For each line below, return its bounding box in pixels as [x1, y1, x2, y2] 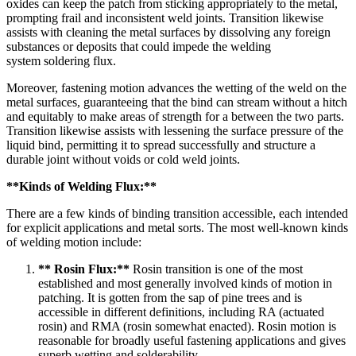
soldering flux [44, 53, 113, 68]
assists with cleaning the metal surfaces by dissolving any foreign [6, 25, 331, 39]
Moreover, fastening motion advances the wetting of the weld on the [6, 80, 346, 95]
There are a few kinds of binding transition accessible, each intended [6, 206, 348, 220]
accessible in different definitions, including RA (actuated [38, 304, 324, 319]
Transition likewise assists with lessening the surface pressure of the [6, 123, 343, 137]
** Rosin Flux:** [38, 261, 130, 276]
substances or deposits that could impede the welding [6, 39, 271, 53]
